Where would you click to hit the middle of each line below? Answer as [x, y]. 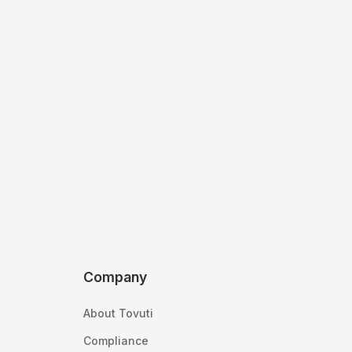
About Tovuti [119, 313]
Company [115, 277]
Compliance [116, 340]
